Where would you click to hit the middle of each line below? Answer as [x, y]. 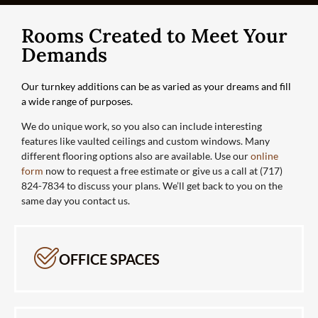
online [263, 156]
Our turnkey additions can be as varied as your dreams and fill [156, 86]
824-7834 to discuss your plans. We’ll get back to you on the [152, 186]
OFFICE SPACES [109, 259]
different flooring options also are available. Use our [135, 156]
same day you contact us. [76, 201]
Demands [64, 54]
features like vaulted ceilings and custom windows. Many [146, 141]
